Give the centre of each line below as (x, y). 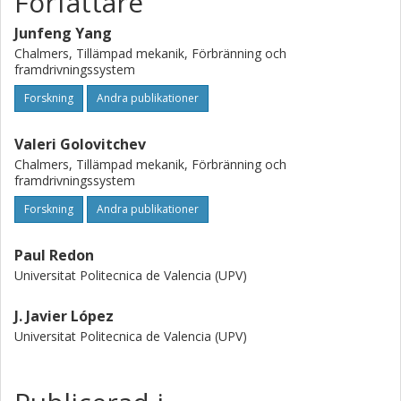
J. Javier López (64, 316)
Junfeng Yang (63, 33)
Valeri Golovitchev (80, 144)
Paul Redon (54, 255)
